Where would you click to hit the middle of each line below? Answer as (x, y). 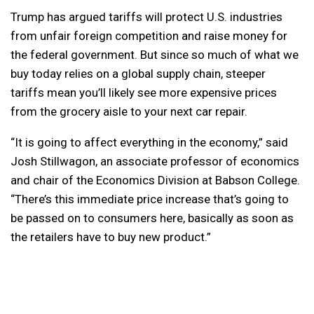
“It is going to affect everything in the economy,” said (149, 143)
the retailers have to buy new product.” (111, 237)
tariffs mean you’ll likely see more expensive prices (144, 93)
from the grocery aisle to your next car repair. (129, 112)
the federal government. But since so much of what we (155, 55)
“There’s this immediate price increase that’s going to (150, 199)
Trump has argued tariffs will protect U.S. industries (146, 17)
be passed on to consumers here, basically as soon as (152, 218)
